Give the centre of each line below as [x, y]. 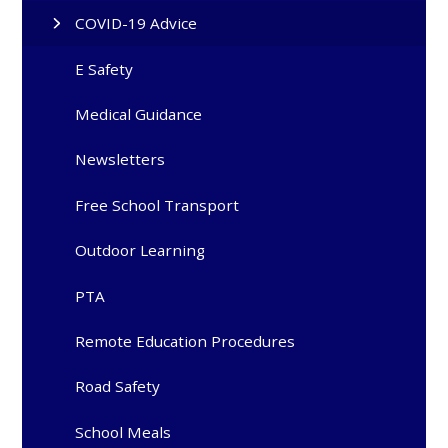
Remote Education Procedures [185, 340]
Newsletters [120, 159]
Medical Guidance [139, 114]
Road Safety [118, 386]
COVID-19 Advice [136, 23]
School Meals [123, 431]
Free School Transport [157, 204]
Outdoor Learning [140, 250]
